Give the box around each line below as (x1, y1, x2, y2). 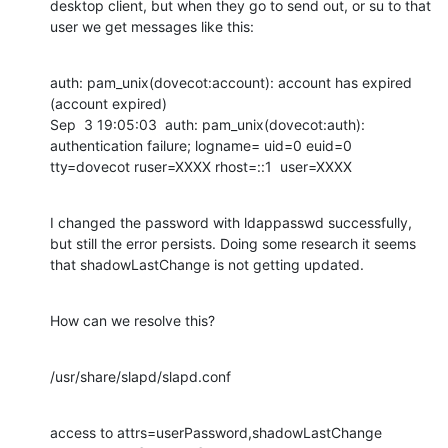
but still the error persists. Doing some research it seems (50, 234, 416, 252)
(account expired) (50, 94, 167, 112)
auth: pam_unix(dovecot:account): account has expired (50, 73, 412, 91)
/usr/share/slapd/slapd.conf (50, 367, 231, 385)
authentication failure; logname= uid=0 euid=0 (50, 136, 352, 154)
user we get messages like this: (50, 17, 254, 35)
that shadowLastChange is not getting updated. (50, 255, 364, 273)
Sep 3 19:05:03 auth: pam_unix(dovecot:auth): (50, 115, 365, 133)
